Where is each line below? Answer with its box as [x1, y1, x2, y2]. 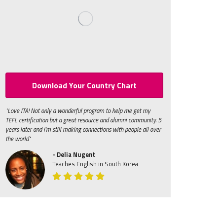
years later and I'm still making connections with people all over [5, 124, 161, 134]
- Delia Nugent [52, 149, 95, 159]
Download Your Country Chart [32, 79, 137, 91]
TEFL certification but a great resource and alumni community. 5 [5, 115, 161, 125]
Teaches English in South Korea [52, 158, 138, 169]
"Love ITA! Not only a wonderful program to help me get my [5, 106, 150, 115]
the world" [5, 134, 31, 144]
